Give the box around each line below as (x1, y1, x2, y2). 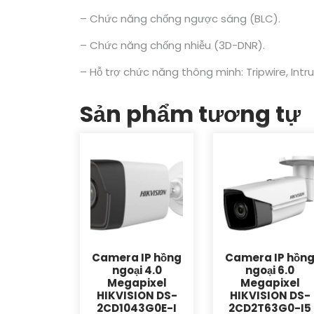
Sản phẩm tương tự (80, 97, 301, 130)
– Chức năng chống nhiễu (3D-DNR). (80, 37, 265, 53)
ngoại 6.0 (245, 263, 295, 278)
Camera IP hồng (92, 250, 182, 266)
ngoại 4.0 (111, 263, 162, 278)
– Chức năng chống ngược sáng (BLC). (80, 11, 280, 26)
